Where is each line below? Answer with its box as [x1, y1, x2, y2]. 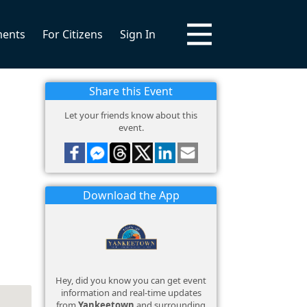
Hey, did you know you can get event [56, 274, 206, 286]
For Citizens [42, 27, 103, 42]
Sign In [120, 27, 156, 42]
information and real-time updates [60, 286, 201, 299]
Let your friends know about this [64, 109, 197, 121]
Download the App [82, 188, 180, 203]
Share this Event [89, 84, 173, 99]
